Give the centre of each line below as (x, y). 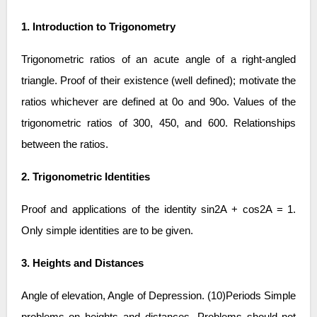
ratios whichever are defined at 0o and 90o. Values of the (158, 102)
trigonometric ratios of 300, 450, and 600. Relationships (158, 123)
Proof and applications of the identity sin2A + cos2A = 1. (158, 209)
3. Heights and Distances (82, 263)
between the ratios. (64, 144)
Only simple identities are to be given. (107, 230)
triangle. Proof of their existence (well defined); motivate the (158, 80)
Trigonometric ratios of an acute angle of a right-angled (158, 59)
